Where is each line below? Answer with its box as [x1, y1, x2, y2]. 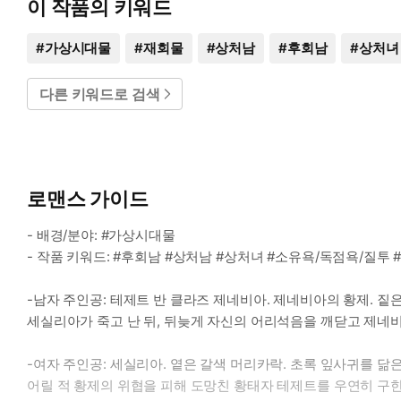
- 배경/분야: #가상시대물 [27, 226, 175, 244]
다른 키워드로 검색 [39, 85, 160, 104]
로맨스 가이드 [27, 187, 149, 211]
